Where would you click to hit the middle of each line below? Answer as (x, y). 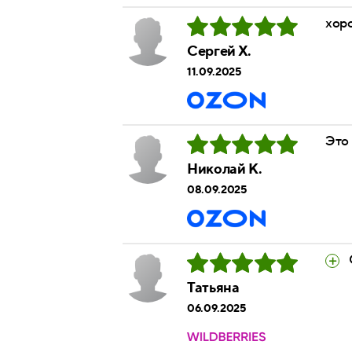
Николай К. (225, 170)
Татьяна (213, 288)
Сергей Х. (219, 52)
